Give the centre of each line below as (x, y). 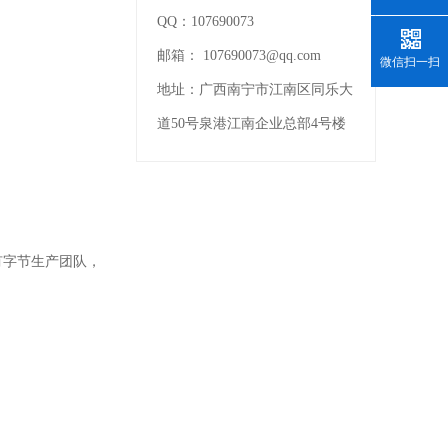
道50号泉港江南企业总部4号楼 (251, 123)
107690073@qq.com (262, 55)
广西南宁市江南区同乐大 (276, 89)
